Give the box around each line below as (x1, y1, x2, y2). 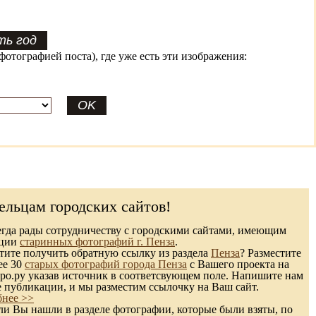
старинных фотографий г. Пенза (20, 236, 175, 248)
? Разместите (240, 247, 301, 259)
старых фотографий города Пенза (25, 258, 187, 270)
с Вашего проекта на (187, 258, 289, 270)
